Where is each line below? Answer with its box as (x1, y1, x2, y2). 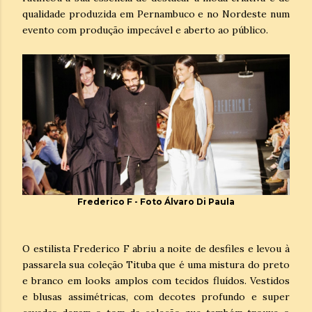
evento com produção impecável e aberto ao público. (22, 23, 268, 36)
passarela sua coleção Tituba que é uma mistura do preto (22, 258, 290, 271)
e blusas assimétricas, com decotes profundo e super (22, 290, 290, 303)
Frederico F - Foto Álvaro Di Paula (77, 196, 235, 207)
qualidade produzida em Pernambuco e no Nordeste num (22, 7, 290, 20)
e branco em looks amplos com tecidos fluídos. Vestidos (22, 274, 290, 287)
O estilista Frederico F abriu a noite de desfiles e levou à (22, 242, 290, 255)
